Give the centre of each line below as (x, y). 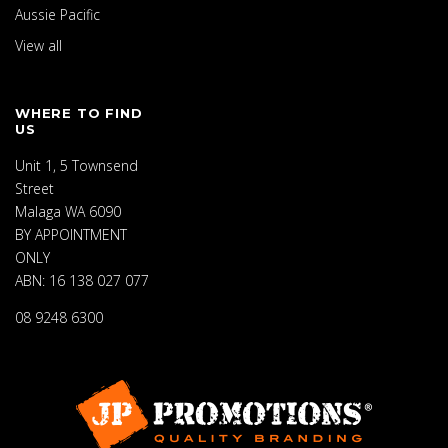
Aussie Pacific (57, 14)
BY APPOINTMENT (71, 234)
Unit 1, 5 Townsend (76, 165)
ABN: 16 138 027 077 (82, 280)
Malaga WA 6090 (68, 211)
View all (38, 45)
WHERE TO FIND (79, 112)
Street (34, 188)
